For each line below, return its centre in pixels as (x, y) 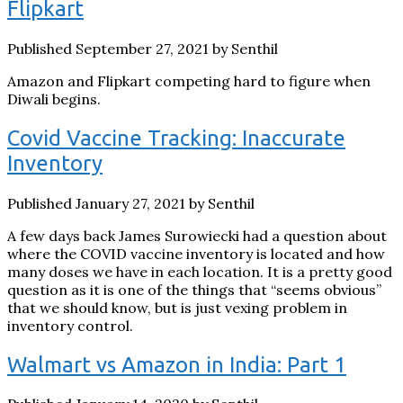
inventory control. (70, 325)
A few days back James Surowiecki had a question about (197, 235)
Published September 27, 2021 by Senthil (143, 48)
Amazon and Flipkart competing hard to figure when (189, 81)
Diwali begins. (54, 99)
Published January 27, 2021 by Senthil (131, 203)
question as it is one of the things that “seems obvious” (194, 289)
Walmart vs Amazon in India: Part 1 (177, 364)
